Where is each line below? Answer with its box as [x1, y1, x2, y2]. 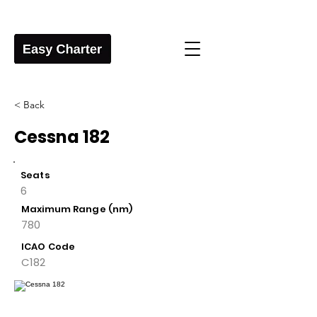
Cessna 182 [14, 125, 110, 149]
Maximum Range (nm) [21, 202, 135, 216]
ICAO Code [21, 240, 76, 253]
